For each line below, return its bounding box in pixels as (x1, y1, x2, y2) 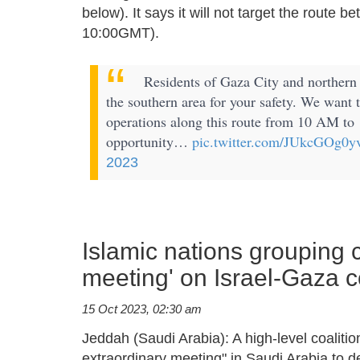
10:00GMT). (82, 24, 159, 41)
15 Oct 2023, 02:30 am (82, 302, 202, 317)
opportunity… (106, 132, 192, 152)
